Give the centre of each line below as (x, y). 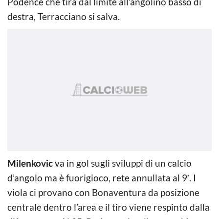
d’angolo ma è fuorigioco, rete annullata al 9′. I (102, 177)
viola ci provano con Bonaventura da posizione (103, 192)
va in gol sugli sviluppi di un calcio (122, 163)
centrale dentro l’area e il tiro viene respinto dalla (109, 207)
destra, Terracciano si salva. (64, 16)
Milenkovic (30, 163)
